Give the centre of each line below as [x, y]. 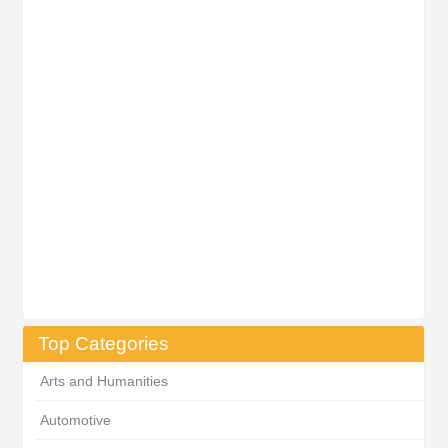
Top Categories [104, 343]
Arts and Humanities [103, 381]
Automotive [75, 420]
